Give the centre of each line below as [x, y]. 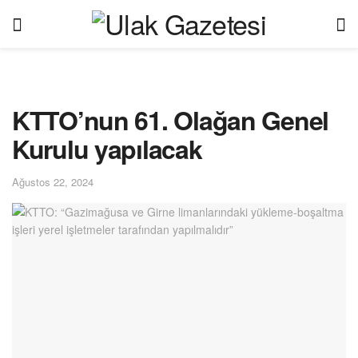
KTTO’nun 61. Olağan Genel [170, 120]
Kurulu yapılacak [107, 149]
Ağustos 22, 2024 [53, 181]
